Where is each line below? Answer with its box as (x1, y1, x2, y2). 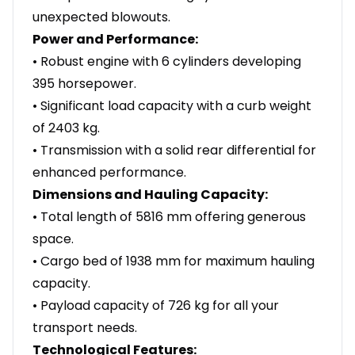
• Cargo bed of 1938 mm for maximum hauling (32, 252, 315, 271)
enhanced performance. (32, 163, 186, 182)
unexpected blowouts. (32, 8, 170, 27)
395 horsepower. (32, 74, 136, 94)
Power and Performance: (32, 30, 198, 49)
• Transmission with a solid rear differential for (32, 141, 316, 160)
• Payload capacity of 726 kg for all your (32, 296, 279, 315)
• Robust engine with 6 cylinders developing (32, 52, 301, 71)
